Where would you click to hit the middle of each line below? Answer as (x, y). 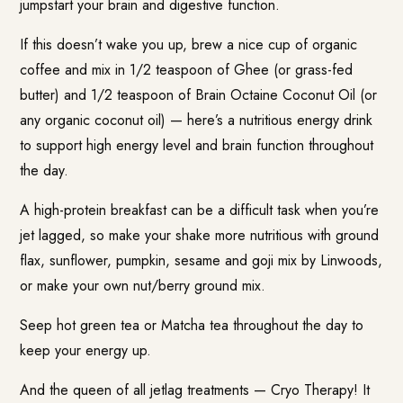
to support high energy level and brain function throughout (197, 145)
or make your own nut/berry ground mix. (143, 285)
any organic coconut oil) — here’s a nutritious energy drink (197, 120)
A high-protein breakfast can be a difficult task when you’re (200, 210)
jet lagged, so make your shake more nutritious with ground (200, 235)
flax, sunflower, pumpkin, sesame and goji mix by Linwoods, (201, 260)
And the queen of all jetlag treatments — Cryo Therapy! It (195, 390)
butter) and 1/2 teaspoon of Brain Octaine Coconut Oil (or (199, 94)
